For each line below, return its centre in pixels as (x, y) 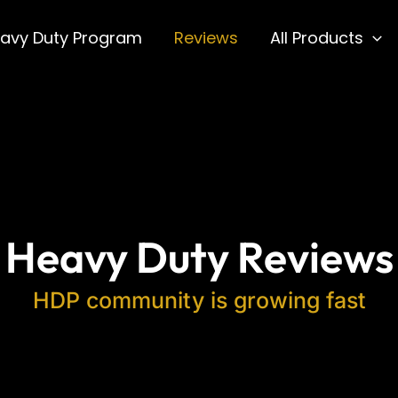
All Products (316, 38)
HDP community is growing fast (199, 300)
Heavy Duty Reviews (199, 257)
